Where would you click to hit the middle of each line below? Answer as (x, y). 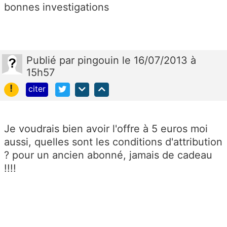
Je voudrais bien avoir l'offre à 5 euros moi (106, 129)
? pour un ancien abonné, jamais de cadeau (108, 155)
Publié (43, 60)
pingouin (100, 60)
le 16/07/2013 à (159, 60)
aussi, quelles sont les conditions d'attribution (113, 142)
